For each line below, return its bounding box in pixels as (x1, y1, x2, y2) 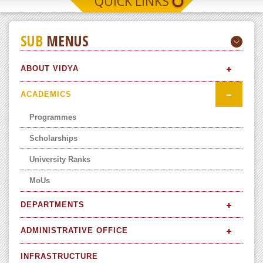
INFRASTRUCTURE (21, 252, 98, 261)
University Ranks (29, 155, 90, 164)
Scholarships (29, 134, 77, 143)
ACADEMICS (21, 90, 72, 99)
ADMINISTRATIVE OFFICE (21, 226, 128, 235)
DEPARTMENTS (21, 200, 85, 210)
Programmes (29, 113, 76, 122)
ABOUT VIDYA (21, 64, 79, 73)
